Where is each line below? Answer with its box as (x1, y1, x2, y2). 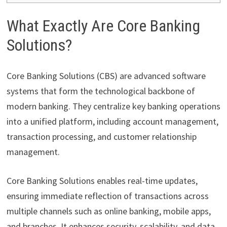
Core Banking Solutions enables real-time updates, (6, 174, 198, 186)
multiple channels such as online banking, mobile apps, (6, 205, 211, 217)
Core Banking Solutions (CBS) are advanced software (6, 69, 206, 82)
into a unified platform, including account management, (6, 115, 218, 127)
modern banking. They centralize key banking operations (6, 100, 220, 112)
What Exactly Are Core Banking (6, 16, 200, 36)
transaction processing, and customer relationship (6, 130, 197, 142)
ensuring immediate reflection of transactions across (6, 190, 209, 202)
